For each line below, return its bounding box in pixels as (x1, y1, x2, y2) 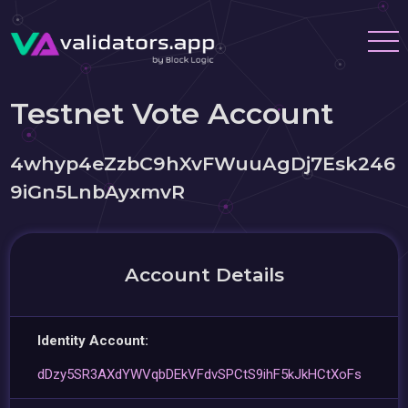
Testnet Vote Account (10, 96, 334, 131)
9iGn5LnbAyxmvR (10, 180, 186, 203)
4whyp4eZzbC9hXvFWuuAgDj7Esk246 (10, 152, 396, 175)
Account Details (124, 263, 284, 286)
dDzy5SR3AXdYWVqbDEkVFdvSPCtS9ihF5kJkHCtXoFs (37, 366, 362, 382)
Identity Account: (37, 332, 149, 349)
